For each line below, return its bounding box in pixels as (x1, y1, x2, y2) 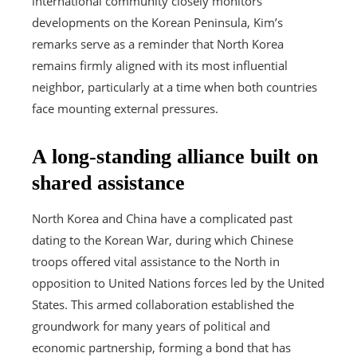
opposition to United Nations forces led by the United (32, 274, 324, 291)
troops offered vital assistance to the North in (32, 253, 280, 269)
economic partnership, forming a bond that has (32, 339, 291, 355)
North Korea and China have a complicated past (32, 210, 292, 226)
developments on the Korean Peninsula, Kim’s (32, 14, 283, 30)
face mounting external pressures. (32, 100, 218, 116)
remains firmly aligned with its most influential (32, 57, 288, 73)
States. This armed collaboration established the (32, 296, 294, 312)
